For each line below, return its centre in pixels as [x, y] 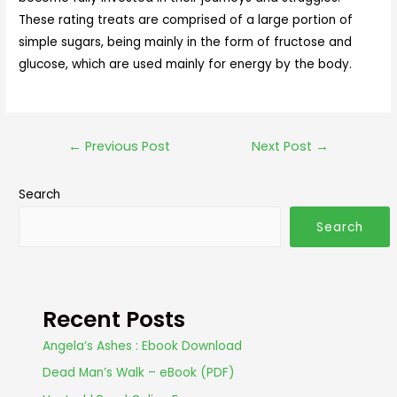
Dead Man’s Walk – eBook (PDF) [139, 373]
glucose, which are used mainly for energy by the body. [186, 64]
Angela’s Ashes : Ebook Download [143, 346]
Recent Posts [114, 320]
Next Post [284, 146]
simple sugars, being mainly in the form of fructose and [186, 42]
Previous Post [125, 146]
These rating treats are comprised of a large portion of [186, 19]
